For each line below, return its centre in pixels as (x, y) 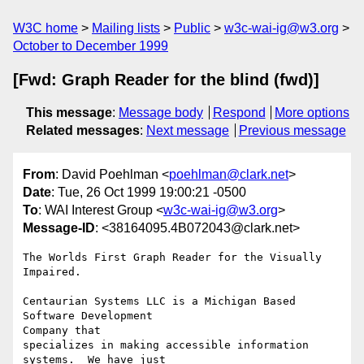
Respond (239, 113)
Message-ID (59, 228)
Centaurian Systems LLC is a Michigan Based (159, 301)
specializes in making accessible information (166, 345)
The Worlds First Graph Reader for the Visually (172, 258)
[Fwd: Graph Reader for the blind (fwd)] (166, 80)
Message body (161, 113)
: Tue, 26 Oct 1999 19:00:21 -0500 (149, 193)
